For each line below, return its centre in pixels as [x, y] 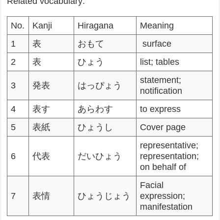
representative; [169, 146]
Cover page [163, 127]
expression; [163, 196]
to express [161, 109]
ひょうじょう [104, 196]
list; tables [160, 62]
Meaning [157, 26]
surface [156, 44]
